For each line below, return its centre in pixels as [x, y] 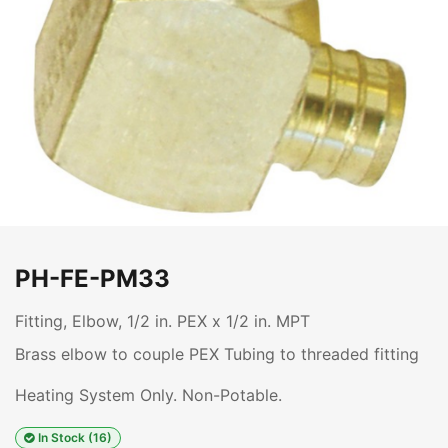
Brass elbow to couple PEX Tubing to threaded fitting [217, 354]
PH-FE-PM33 [92, 278]
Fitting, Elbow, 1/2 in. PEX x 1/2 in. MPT [162, 321]
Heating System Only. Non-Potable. [148, 395]
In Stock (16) [74, 437]
